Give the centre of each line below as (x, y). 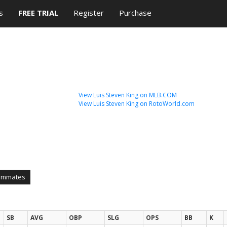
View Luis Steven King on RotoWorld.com (137, 104)
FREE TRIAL (38, 12)
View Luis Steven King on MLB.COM (128, 95)
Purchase (135, 12)
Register (89, 12)
